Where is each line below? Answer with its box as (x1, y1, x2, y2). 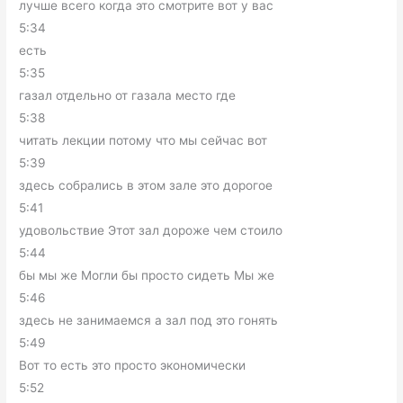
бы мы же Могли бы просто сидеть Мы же (19, 267, 275, 282)
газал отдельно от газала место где (19, 87, 237, 103)
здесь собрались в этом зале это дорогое (19, 177, 273, 193)
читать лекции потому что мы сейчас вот (19, 132, 268, 148)
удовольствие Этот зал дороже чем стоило (19, 222, 283, 237)
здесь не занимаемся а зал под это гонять (19, 312, 279, 327)
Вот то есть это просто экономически (19, 357, 246, 372)
